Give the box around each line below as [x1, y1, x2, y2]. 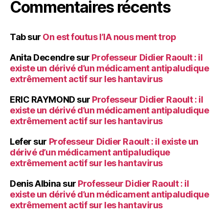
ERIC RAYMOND [10, 94, 75, 105]
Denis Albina [10, 178, 61, 189]
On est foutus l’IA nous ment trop [43, 31, 176, 42]
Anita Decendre [10, 52, 75, 63]
